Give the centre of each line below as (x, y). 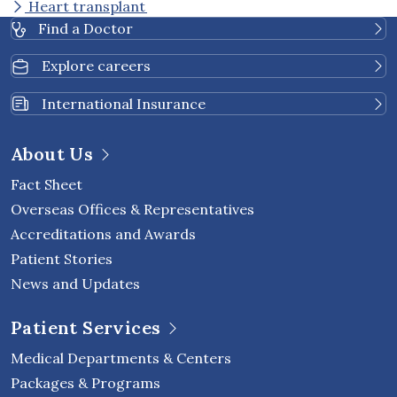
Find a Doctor (84, 29)
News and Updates (75, 284)
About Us (52, 154)
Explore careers (94, 66)
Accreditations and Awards (103, 234)
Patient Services (86, 328)
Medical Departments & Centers (121, 358)
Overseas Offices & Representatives (132, 210)
